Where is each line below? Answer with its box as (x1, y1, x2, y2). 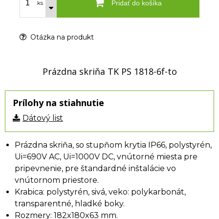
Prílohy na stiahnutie (13, 97, 104, 109)
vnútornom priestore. (15, 175, 99, 185)
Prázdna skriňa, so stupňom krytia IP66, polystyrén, (15, 140, 212, 150)
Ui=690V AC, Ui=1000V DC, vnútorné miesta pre (15, 152, 197, 161)
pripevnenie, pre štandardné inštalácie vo (15, 164, 176, 173)
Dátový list (22, 113, 63, 123)
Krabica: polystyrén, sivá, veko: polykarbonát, (15, 187, 186, 197)
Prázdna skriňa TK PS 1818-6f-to (42, 66, 177, 77)
